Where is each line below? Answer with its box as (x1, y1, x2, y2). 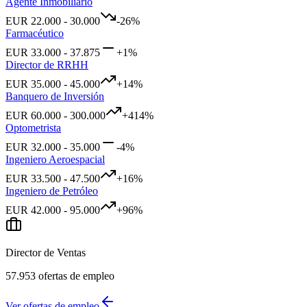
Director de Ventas (5, 246, 86, 258)
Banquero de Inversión (5, 90, 104, 102)
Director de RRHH (5, 58, 88, 71)
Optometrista (5, 121, 61, 134)
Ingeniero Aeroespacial (5, 153, 105, 165)
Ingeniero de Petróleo (5, 184, 98, 197)
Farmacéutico (5, 27, 64, 39)
